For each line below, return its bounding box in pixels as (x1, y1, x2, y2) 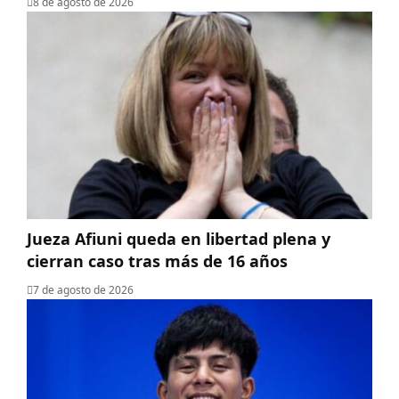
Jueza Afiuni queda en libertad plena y (27, 227, 330, 249)
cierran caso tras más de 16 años (27, 249, 288, 272)
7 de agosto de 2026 (33, 281, 134, 297)
